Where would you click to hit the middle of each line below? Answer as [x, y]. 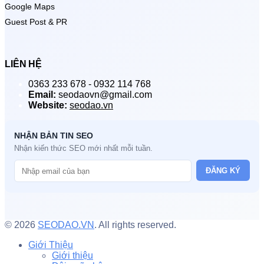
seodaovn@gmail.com [104, 95]
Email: [42, 95]
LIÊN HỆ [23, 64]
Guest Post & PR [36, 22]
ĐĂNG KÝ [223, 170]
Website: [48, 105]
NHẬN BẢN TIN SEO [54, 136]
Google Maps [30, 7]
